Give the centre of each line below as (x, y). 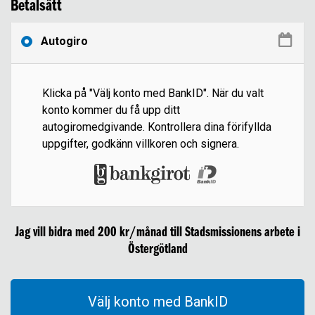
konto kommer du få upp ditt (111, 110)
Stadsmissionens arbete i (243, 233)
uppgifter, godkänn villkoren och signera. (141, 144)
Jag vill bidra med (56, 233)
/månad (148, 233)
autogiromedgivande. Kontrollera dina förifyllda (157, 127)
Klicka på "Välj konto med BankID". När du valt (153, 93)
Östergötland (157, 250)
